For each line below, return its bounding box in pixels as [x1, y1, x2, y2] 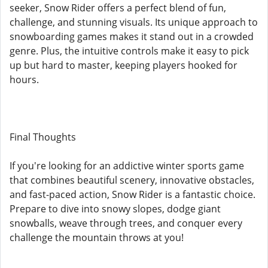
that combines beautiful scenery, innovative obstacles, [10, 173, 254, 187]
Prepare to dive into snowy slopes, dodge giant [10, 202, 221, 215]
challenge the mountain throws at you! [10, 231, 184, 244]
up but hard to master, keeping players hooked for [10, 59, 237, 72]
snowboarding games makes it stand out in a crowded [10, 30, 254, 43]
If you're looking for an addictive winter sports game [10, 159, 244, 172]
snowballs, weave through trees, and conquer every [10, 217, 242, 230]
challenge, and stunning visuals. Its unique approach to [10, 16, 258, 29]
